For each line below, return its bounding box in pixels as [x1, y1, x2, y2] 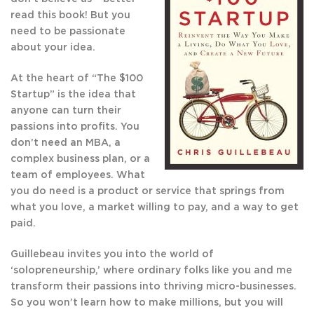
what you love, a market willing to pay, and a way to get [11, 203, 299, 213]
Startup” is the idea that [11, 90, 136, 100]
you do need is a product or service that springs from [11, 186, 285, 197]
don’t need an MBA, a [11, 138, 121, 149]
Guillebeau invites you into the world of [11, 250, 214, 260]
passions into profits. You [11, 122, 139, 132]
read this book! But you [11, 11, 130, 21]
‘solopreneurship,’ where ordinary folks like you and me [11, 266, 292, 276]
